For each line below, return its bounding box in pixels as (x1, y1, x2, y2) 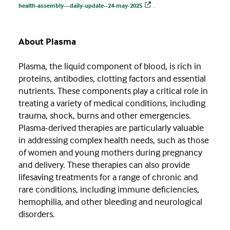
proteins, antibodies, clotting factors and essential (18, 72, 206, 85)
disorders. (18, 208, 55, 220)
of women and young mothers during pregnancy (18, 146, 202, 159)
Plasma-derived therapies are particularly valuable (18, 122, 204, 134)
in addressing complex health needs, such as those (18, 134, 209, 146)
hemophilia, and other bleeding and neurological (18, 196, 202, 208)
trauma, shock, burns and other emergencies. (18, 109, 191, 122)
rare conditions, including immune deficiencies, (18, 183, 199, 196)
